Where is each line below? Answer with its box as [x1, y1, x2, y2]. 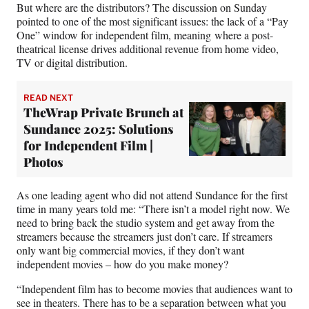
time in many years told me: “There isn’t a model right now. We [17, 201, 290, 217]
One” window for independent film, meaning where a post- [17, 28, 273, 43]
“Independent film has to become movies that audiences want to [17, 281, 292, 297]
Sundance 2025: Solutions [23, 121, 174, 138]
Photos [23, 154, 63, 171]
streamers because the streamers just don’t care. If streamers [17, 229, 272, 244]
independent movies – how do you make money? [17, 257, 232, 272]
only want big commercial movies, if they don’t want [17, 243, 244, 258]
